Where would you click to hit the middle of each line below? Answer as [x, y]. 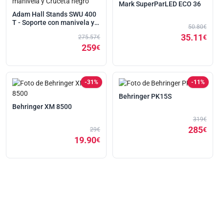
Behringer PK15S [145, 96]
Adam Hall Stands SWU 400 [55, 14]
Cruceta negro [34, 31]
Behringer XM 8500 [42, 106]
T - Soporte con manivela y [54, 22]
